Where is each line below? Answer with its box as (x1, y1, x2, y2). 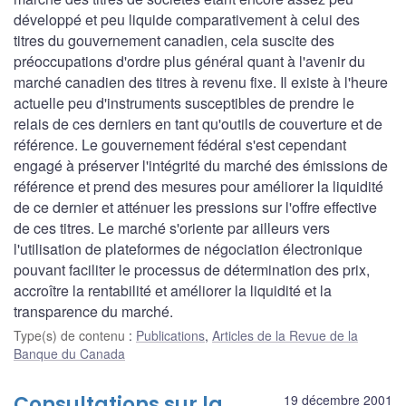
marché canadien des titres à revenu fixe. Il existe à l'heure (14, 71, 388, 92)
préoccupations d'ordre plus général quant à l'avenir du (14, 50, 365, 72)
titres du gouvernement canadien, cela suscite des (14, 29, 334, 51)
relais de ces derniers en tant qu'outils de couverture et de (14, 112, 382, 134)
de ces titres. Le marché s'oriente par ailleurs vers (14, 217, 330, 238)
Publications (136, 325, 205, 344)
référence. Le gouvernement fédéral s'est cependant (14, 133, 346, 155)
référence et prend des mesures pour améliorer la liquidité (14, 175, 383, 197)
